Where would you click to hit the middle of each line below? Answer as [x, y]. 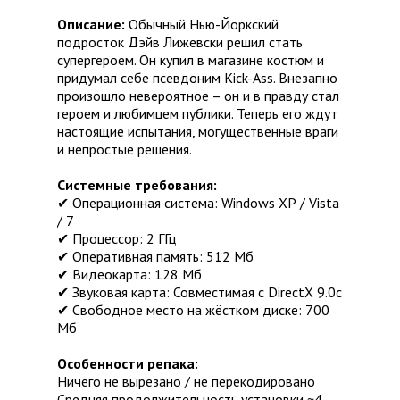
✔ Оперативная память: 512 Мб [155, 257]
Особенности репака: [128, 364]
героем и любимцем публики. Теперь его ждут [197, 114]
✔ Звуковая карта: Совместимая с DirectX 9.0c [200, 292]
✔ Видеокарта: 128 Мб [129, 275]
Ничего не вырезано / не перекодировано [186, 382]
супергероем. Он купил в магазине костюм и [191, 60]
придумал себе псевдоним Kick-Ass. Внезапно [197, 78]
